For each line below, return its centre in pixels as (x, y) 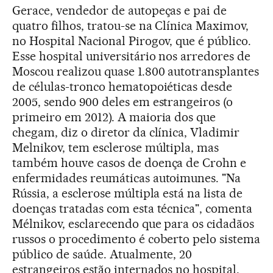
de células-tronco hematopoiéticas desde (122, 86)
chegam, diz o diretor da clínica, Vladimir (126, 132)
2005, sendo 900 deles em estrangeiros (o (123, 101)
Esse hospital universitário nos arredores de (132, 56)
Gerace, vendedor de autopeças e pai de (120, 10)
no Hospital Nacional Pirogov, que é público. (132, 41)
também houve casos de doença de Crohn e (129, 162)
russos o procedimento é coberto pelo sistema (136, 239)
